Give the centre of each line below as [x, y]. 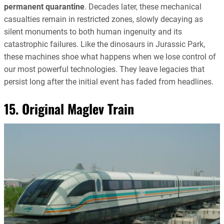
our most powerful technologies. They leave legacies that [104, 69]
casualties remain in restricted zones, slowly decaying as [103, 19]
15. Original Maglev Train [69, 108]
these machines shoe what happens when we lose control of [110, 57]
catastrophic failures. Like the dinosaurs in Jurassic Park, [104, 44]
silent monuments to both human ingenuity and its [93, 32]
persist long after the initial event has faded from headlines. [109, 82]
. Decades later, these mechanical [143, 7]
